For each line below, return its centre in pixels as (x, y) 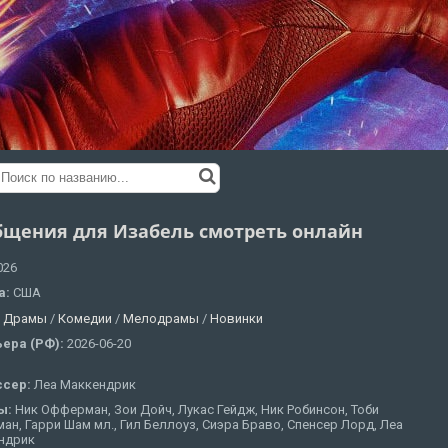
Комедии (85, 318)
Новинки (236, 318)
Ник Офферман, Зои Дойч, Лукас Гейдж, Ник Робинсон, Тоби (197, 409)
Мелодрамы (161, 318)
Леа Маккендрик (85, 384)
